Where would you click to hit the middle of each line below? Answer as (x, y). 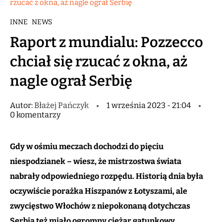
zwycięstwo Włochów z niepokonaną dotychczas (100, 206)
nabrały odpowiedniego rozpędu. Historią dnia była (107, 176)
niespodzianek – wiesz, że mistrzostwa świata (96, 162)
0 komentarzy (35, 115)
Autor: (22, 106)
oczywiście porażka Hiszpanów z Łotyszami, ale (99, 191)
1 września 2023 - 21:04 (149, 106)
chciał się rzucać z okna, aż (99, 62)
